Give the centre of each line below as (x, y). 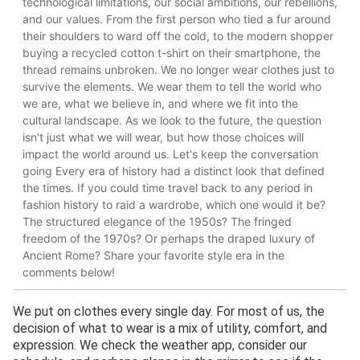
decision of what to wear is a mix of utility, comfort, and (170, 328)
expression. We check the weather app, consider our (160, 345)
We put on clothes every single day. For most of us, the (169, 311)
